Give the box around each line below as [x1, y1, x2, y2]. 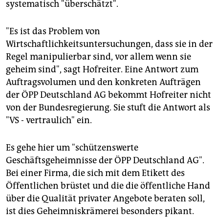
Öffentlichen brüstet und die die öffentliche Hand [6, 180, 210, 191]
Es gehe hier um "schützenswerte [6, 142, 138, 153]
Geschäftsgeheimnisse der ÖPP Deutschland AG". [6, 154, 204, 166]
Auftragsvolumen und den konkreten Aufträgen [6, 76, 201, 88]
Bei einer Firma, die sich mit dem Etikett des [6, 167, 185, 178]
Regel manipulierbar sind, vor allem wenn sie [6, 51, 191, 62]
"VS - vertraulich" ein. [6, 114, 92, 126]
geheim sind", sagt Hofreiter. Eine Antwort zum [6, 64, 198, 75]
